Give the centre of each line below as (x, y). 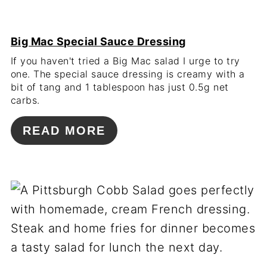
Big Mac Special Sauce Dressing (98, 42)
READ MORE (64, 131)
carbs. (25, 100)
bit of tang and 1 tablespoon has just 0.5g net (119, 87)
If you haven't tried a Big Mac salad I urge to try (125, 61)
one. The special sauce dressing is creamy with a (128, 74)
